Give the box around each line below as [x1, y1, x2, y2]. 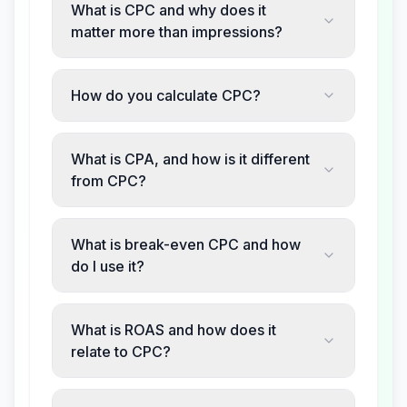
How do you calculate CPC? [71, 86, 261, 104]
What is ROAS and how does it [71, 321, 276, 339]
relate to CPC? [71, 342, 171, 361]
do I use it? [71, 257, 144, 275]
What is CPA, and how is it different [71, 150, 310, 168]
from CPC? [71, 172, 146, 190]
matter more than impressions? [71, 23, 283, 41]
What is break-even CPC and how [71, 235, 301, 253]
